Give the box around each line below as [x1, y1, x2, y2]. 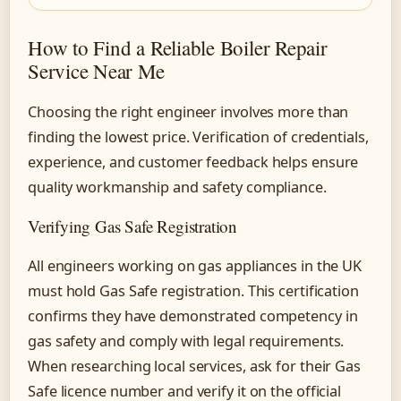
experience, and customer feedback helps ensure [28, 152, 359, 173]
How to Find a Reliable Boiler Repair [28, 34, 328, 62]
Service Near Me [28, 57, 165, 85]
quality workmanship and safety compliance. [28, 177, 327, 198]
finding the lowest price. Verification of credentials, [28, 127, 369, 148]
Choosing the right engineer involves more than [28, 102, 349, 123]
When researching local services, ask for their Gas [28, 356, 361, 377]
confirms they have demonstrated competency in [28, 306, 358, 327]
